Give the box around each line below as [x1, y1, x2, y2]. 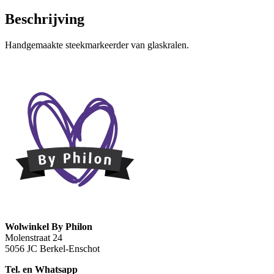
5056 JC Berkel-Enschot [5, 243, 100, 254]
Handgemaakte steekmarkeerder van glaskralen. [5, 40, 189, 51]
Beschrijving [5, 11, 84, 28]
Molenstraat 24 [5, 232, 62, 243]
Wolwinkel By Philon [5, 221, 92, 232]
